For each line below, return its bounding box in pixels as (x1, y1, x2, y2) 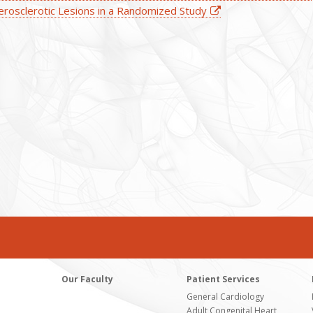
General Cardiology (187, 291, 265, 303)
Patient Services (187, 273, 261, 285)
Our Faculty (61, 273, 114, 285)
